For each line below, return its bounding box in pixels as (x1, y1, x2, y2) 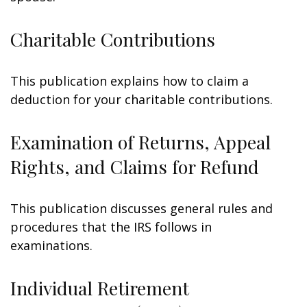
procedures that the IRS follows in (10, 219, 212, 235)
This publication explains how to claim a (10, 73, 249, 89)
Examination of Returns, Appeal (10, 130, 271, 154)
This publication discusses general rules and (10, 200, 273, 217)
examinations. (10, 237, 93, 254)
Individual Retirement (10, 275, 189, 300)
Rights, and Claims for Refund (10, 154, 259, 179)
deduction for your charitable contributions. (10, 91, 273, 108)
